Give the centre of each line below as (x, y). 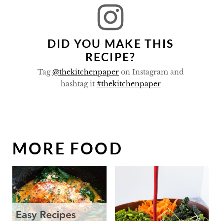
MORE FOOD (67, 148)
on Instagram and (151, 72)
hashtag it (78, 84)
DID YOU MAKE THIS (110, 43)
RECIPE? (110, 57)
